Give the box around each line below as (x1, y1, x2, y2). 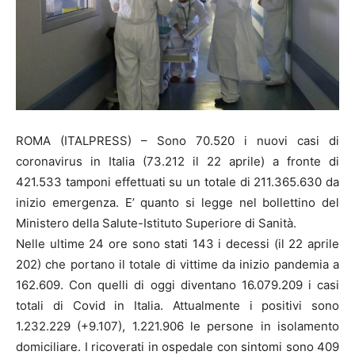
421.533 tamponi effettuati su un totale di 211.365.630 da (16, 174, 339, 189)
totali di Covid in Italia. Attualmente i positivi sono (16, 297, 339, 313)
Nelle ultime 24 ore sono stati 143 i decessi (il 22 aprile (16, 235, 339, 251)
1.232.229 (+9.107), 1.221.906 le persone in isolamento (16, 318, 339, 334)
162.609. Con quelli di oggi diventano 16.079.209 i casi (16, 277, 339, 292)
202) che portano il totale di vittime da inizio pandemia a (16, 256, 339, 272)
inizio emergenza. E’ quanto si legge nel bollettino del (16, 194, 339, 210)
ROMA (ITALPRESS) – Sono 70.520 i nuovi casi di (16, 132, 339, 148)
